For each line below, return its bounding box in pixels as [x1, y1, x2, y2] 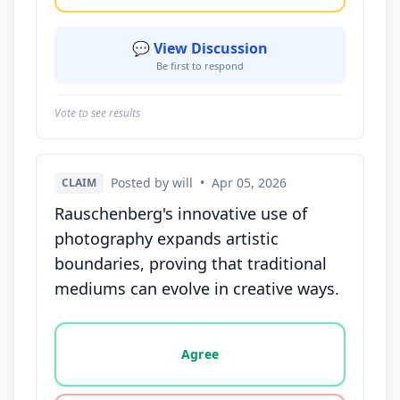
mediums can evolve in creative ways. [54, 278, 339, 299]
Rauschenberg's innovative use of [54, 203, 307, 224]
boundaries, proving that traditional [54, 253, 327, 274]
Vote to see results [54, 105, 140, 121]
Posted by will [111, 174, 193, 191]
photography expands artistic [54, 228, 279, 249]
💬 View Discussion [132, 38, 268, 58]
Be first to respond [156, 59, 244, 72]
